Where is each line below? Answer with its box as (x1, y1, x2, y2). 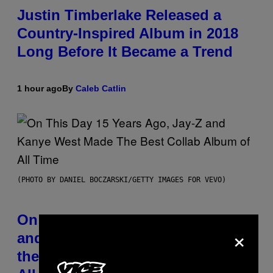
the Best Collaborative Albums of (17, 248, 247, 265)
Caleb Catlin (76, 83, 126, 94)
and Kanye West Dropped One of (17, 230, 246, 247)
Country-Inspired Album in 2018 (17, 25, 238, 42)
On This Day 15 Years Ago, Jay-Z (17, 211, 244, 229)
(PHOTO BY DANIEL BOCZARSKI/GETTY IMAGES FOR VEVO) (17, 175, 226, 185)
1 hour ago (17, 83, 62, 94)
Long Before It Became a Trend (17, 43, 233, 60)
